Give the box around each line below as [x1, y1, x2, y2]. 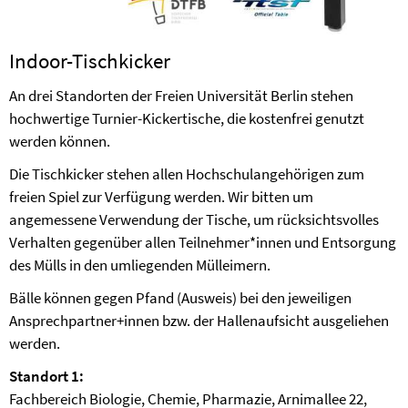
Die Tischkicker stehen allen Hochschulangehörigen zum [9, 164, 364, 184]
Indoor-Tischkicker [9, 47, 170, 74]
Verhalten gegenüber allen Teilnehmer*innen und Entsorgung [9, 232, 396, 252]
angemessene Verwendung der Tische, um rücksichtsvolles [9, 209, 379, 229]
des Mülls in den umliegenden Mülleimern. [9, 255, 270, 275]
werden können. [9, 131, 110, 151]
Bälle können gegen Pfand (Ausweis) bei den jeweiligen [9, 288, 352, 308]
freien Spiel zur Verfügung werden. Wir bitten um [9, 187, 313, 207]
